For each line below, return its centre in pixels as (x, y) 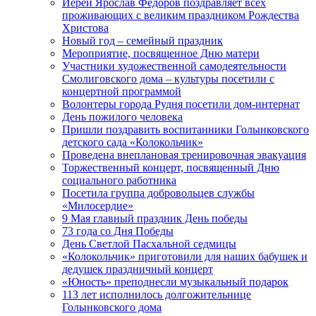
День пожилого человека (122, 117)
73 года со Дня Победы (118, 231)
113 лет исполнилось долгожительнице (157, 295)
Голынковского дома (112, 308)
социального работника (119, 181)
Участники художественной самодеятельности (174, 66)
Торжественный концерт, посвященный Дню (171, 168)
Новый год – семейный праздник (142, 41)
